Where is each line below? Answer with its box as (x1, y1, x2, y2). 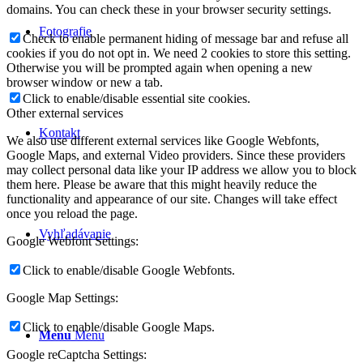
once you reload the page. (6, 207, 138, 221)
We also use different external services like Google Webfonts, (6, 134, 319, 148)
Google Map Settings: (6, 291, 118, 305)
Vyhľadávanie (39, 227, 111, 241)
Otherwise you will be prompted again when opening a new (6, 61, 313, 75)
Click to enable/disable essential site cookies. (23, 92, 250, 106)
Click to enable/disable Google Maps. (23, 320, 215, 335)
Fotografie (39, 24, 92, 38)
